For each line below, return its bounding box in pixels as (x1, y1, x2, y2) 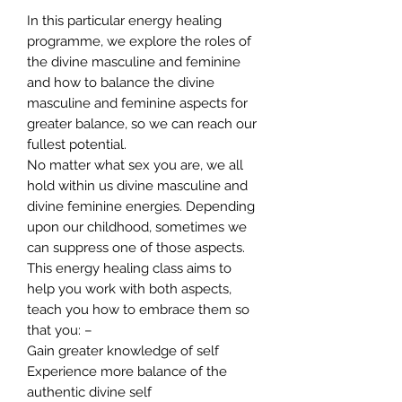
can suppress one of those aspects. (27, 239, 245, 256)
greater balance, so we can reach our (27, 115, 257, 132)
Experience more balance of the (27, 363, 227, 380)
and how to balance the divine (27, 74, 214, 91)
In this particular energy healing (27, 12, 222, 29)
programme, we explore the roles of (27, 32, 251, 49)
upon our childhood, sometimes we (27, 218, 247, 235)
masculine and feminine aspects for (27, 94, 248, 111)
